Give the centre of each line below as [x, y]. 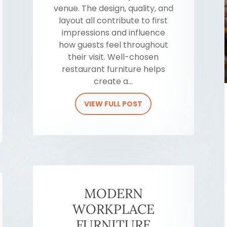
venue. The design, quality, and [113, 9]
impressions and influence [113, 33]
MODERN [113, 194]
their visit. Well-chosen [113, 57]
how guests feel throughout [113, 45]
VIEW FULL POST [113, 104]
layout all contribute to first [113, 21]
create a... [113, 82]
